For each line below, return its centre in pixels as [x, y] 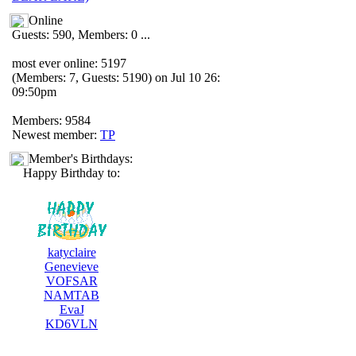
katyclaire [72, 252]
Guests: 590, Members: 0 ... [81, 35]
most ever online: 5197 [69, 63]
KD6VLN [72, 324]
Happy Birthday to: [72, 173]
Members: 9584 [51, 120]
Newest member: [56, 135]
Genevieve [72, 267]
